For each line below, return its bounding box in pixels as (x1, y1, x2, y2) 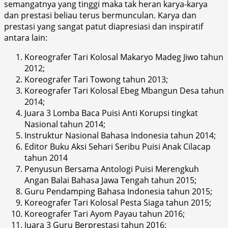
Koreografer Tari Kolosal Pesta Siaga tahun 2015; (24, 196, 211, 208)
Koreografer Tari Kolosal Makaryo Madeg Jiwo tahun (24, 51, 223, 63)
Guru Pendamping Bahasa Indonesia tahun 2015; (24, 185, 212, 197)
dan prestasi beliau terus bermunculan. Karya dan (4, 9, 196, 21)
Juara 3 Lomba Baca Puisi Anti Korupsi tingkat (24, 107, 198, 119)
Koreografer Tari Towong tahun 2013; (24, 73, 168, 85)
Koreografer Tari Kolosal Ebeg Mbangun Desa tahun (24, 84, 224, 96)
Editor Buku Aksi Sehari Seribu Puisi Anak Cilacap (24, 140, 211, 152)
